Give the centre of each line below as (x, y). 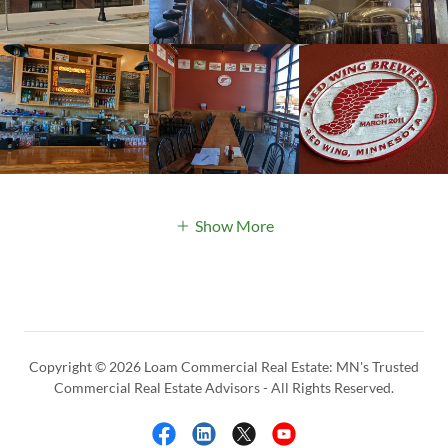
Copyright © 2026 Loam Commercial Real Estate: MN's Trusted (224, 367)
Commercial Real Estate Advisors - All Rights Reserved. (224, 388)
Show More (234, 226)
